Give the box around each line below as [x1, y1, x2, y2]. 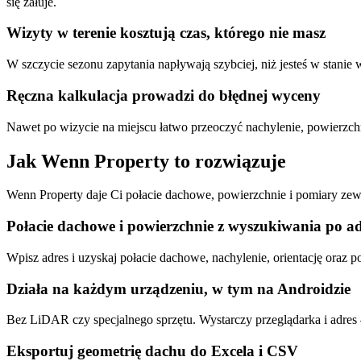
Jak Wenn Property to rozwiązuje [6, 150, 286, 172]
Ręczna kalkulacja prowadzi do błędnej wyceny [6, 86, 321, 104]
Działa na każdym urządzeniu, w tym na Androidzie [6, 280, 351, 297]
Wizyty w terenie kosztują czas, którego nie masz [6, 24, 326, 42]
